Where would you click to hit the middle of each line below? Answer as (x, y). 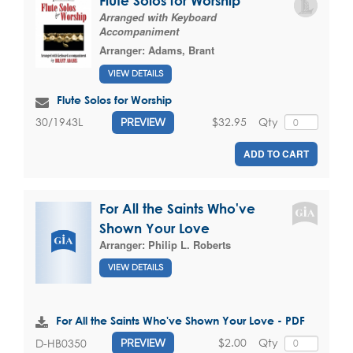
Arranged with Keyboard (158, 17)
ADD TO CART (276, 153)
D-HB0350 (61, 343)
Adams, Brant (181, 50)
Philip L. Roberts (190, 244)
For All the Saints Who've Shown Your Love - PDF (180, 321)
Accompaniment (139, 31)
